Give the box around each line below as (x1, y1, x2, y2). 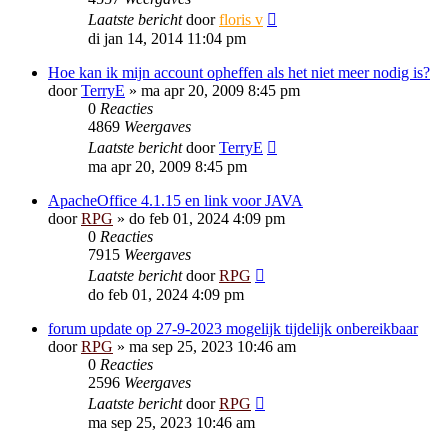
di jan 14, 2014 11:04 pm (88, 30, 246, 47)
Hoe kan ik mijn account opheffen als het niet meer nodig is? (48, 64, 430, 81)
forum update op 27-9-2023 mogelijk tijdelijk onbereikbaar (48, 320, 418, 337)
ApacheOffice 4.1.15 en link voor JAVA (48, 192, 303, 209)
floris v (219, 11, 263, 28)
